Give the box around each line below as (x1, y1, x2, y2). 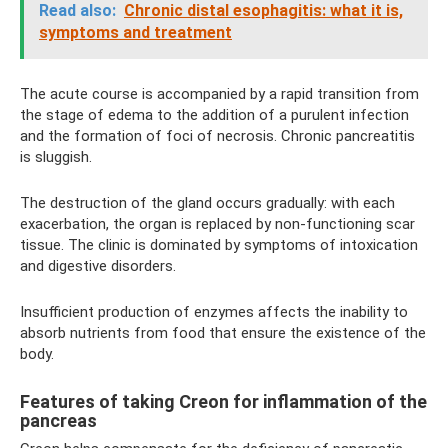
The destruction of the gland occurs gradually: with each (20, 193, 395, 212)
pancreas (20, 409, 97, 431)
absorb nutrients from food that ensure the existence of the (20, 323, 426, 342)
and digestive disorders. (20, 256, 176, 275)
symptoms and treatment (39, 22, 232, 42)
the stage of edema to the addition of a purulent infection (20, 105, 409, 124)
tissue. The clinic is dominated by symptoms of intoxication (20, 235, 418, 254)
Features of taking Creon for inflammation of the (20, 390, 427, 412)
